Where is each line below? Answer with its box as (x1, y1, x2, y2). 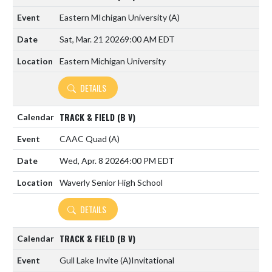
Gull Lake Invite (59, 255, 120, 265)
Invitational (131, 255, 174, 265)
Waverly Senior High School (59, 177, 163, 188)
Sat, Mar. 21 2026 (59, 34, 124, 44)
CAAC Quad (59, 134, 109, 144)
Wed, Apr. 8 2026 (59, 155, 124, 166)
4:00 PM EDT (124, 155, 174, 166)
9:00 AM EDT (124, 34, 175, 44)
